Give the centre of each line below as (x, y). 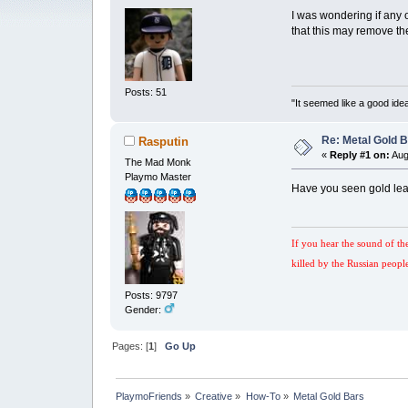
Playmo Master (158, 176)
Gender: (144, 310)
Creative (214, 397)
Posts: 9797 (151, 296)
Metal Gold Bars (329, 397)
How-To (263, 397)
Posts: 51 (145, 92)
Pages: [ (131, 347)
